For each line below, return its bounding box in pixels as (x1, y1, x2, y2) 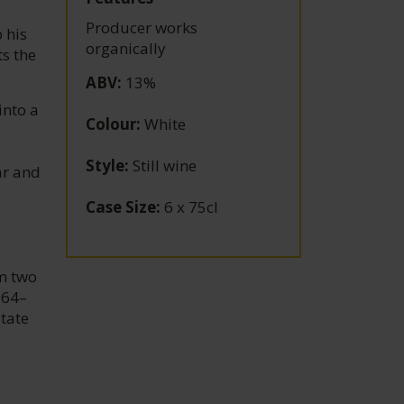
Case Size (86, 196, 157, 217)
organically (86, 37, 167, 59)
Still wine (129, 154, 197, 176)
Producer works (86, 16, 198, 38)
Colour (86, 113, 137, 134)
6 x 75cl (161, 196, 219, 217)
